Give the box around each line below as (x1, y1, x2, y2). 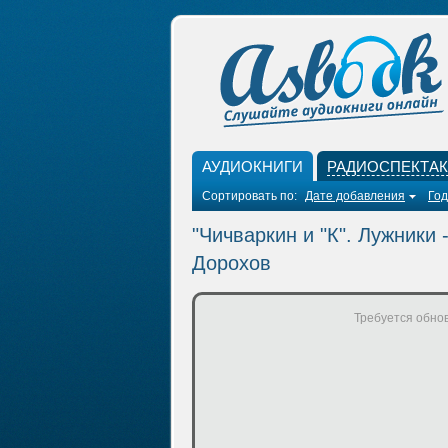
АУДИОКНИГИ (202, 158, 303, 175)
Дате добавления (305, 189, 405, 203)
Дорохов (192, 252, 271, 274)
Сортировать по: (202, 189, 300, 203)
